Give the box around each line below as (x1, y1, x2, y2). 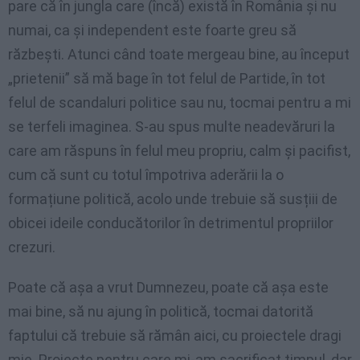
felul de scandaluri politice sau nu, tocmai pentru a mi (8, 94, 351, 112)
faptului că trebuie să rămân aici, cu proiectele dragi (8, 327, 342, 345)
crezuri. (8, 239, 55, 256)
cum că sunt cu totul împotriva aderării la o (8, 166, 284, 184)
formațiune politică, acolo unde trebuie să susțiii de (8, 190, 337, 208)
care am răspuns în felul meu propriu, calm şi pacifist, (8, 142, 350, 160)
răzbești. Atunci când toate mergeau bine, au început (8, 46, 350, 63)
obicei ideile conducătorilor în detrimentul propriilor (8, 215, 333, 232)
